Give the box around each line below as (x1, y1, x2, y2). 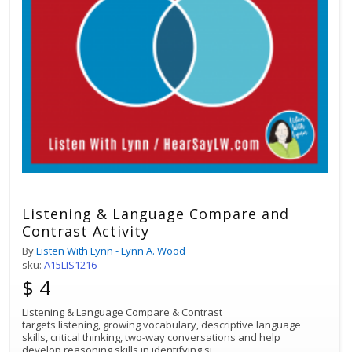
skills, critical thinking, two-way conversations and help (22, 329, 280, 344)
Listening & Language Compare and (22, 203, 289, 223)
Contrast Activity (22, 221, 149, 240)
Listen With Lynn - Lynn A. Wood (36, 243, 185, 258)
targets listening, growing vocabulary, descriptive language (22, 317, 301, 332)
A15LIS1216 (44, 257, 97, 272)
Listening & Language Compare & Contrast (22, 304, 222, 319)
